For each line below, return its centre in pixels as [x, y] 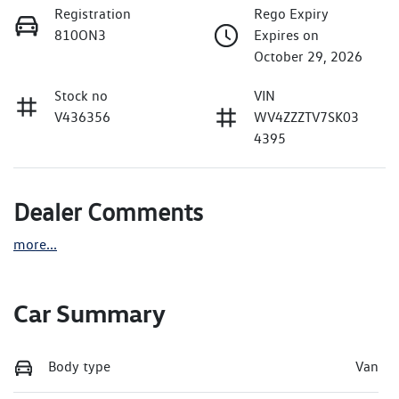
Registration [93, 13]
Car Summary [90, 313]
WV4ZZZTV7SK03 [306, 117]
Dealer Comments [108, 212]
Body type [79, 366]
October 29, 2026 [308, 56]
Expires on [286, 35]
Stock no [81, 95]
